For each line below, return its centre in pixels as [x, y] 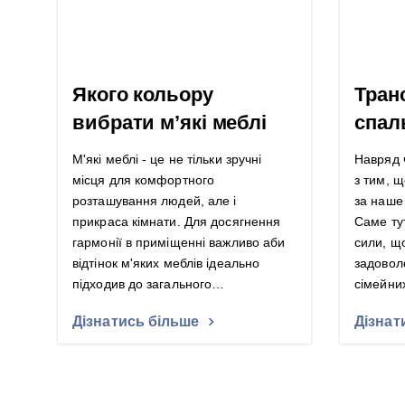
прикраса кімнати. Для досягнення [177, 222]
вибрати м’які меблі [170, 123]
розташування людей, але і [155, 201]
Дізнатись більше [136, 321]
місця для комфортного [144, 180]
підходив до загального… [149, 284]
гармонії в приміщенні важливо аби [179, 243]
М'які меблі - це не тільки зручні [167, 160]
